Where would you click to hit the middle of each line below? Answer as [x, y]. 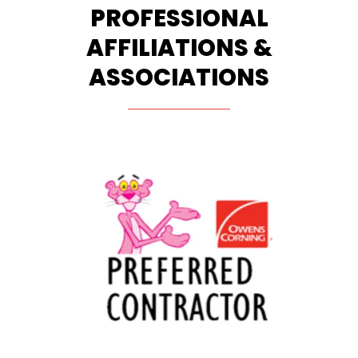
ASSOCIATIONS [179, 78]
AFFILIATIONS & [179, 48]
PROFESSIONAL [179, 18]
